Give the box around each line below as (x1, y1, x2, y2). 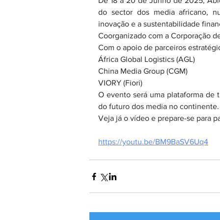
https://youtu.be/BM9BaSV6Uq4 (98, 137, 208, 146)
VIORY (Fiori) (98, 79, 142, 87)
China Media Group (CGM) (98, 67, 188, 75)
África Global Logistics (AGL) (98, 55, 195, 63)
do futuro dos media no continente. (98, 102, 219, 110)
